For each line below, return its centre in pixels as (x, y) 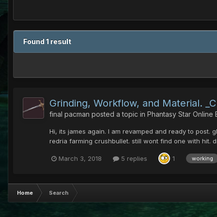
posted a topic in (118, 114)
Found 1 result (47, 42)
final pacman (70, 114)
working (202, 159)
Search (59, 193)
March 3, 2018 (80, 158)
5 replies (133, 158)
